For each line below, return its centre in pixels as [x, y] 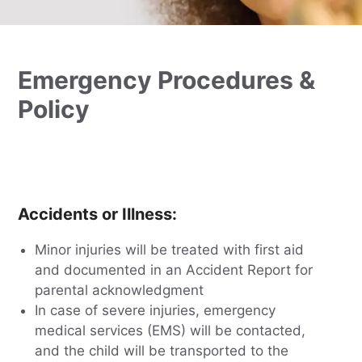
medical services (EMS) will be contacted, [170, 331]
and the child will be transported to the [161, 351]
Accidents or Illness [95, 215]
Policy [54, 109]
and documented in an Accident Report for [173, 270]
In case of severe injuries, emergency [155, 311]
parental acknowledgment [119, 290]
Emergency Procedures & [167, 80]
